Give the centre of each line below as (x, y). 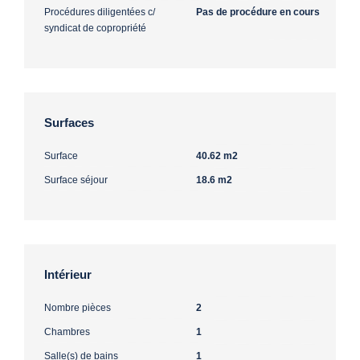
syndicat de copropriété (95, 28)
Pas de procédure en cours (258, 12)
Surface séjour (76, 180)
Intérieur (68, 274)
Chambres (67, 331)
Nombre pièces (78, 307)
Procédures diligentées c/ (100, 12)
